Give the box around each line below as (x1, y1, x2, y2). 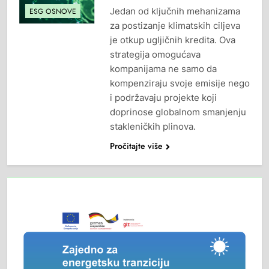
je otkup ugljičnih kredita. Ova (109, 34, 235, 46)
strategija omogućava (109, 49, 201, 61)
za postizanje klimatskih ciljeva (109, 20, 240, 32)
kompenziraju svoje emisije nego (109, 77, 250, 89)
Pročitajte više (109, 140, 163, 153)
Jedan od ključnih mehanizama (109, 5, 240, 17)
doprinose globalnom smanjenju (109, 106, 246, 118)
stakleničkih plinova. (109, 121, 196, 133)
